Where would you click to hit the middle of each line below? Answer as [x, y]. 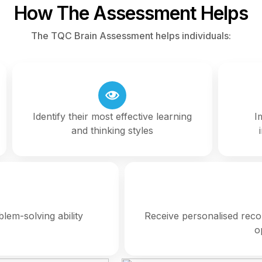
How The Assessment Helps [131, 13]
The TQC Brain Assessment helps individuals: [131, 35]
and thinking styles [112, 130]
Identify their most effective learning [112, 116]
